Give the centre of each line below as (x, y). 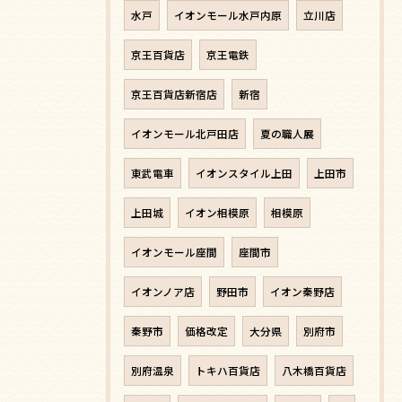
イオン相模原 (217, 212)
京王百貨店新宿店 (174, 94)
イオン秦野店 (302, 291)
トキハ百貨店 (228, 370)
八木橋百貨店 (314, 370)
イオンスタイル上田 (244, 173)
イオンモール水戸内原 (228, 15)
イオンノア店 (163, 291)
